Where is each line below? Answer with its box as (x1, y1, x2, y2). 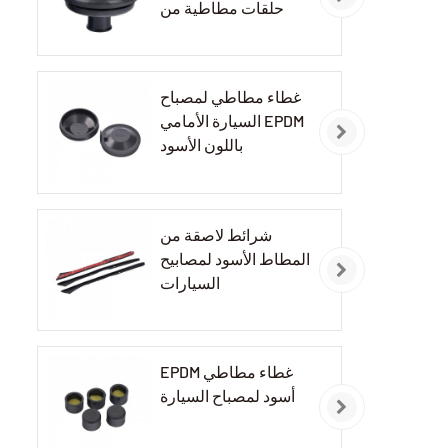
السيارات (160, 272, 221, 292)
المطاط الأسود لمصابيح (160, 248, 311, 268)
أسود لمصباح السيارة (160, 385, 296, 405)
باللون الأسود (160, 135, 244, 155)
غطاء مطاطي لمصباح (160, 87, 302, 107)
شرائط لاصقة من (160, 224, 273, 244)
